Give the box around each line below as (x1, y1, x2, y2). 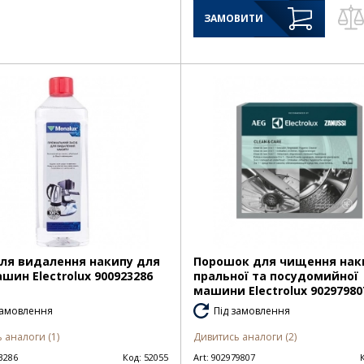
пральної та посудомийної (193, 268, 358, 284)
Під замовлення (213, 304, 290, 318)
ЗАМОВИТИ (203, 11, 263, 25)
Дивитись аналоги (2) (193, 330, 297, 344)
